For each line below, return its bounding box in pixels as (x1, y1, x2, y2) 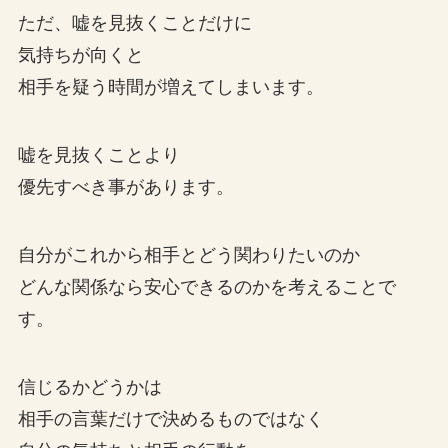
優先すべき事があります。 (17, 177, 234, 198)
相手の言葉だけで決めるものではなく (17, 408, 324, 429)
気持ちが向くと (17, 45, 144, 66)
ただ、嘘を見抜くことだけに (17, 13, 252, 34)
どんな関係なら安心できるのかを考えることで (17, 277, 396, 297)
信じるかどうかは (17, 376, 162, 397)
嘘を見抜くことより (17, 145, 180, 166)
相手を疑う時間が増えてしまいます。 (17, 77, 324, 98)
